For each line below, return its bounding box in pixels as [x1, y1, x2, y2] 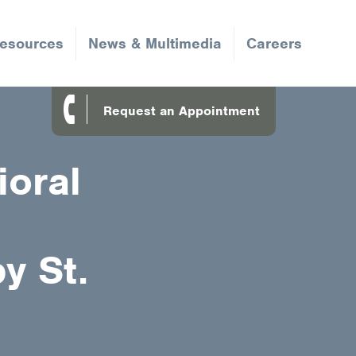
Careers [246, 33, 302, 52]
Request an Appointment [103, 103, 261, 119]
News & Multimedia [87, 33, 222, 52]
